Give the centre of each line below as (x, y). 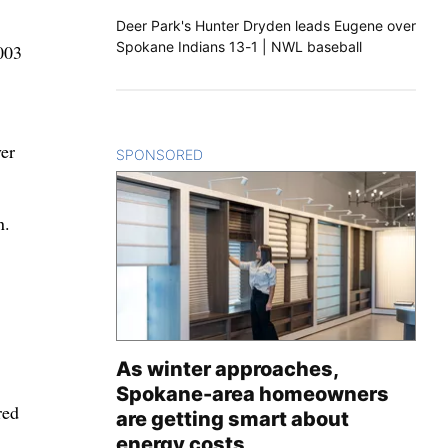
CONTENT (237, 154)
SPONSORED (159, 154)
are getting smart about (232, 418)
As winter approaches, (227, 368)
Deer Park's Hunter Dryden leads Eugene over (266, 25)
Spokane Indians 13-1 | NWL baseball (239, 46)
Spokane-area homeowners (252, 393)
